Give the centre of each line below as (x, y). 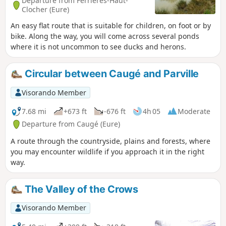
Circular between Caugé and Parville (111, 74)
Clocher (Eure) (45, 10)
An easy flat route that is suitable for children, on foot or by (111, 26)
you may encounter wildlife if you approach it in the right (107, 152)
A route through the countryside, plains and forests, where (110, 141)
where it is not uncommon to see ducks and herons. (98, 47)
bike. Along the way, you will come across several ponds (105, 36)
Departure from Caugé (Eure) (71, 124)
